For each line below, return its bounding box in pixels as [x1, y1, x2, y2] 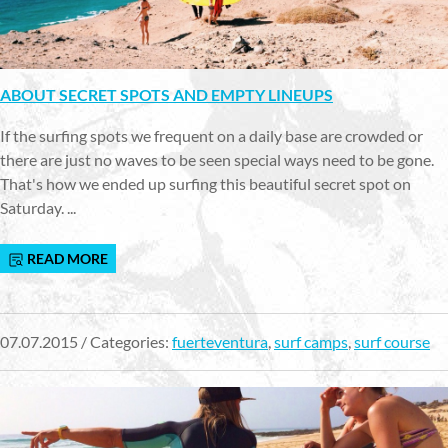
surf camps [274, 331, 348, 351]
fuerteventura [172, 331, 268, 351]
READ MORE [24, 249, 108, 267]
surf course [354, 331, 430, 351]
